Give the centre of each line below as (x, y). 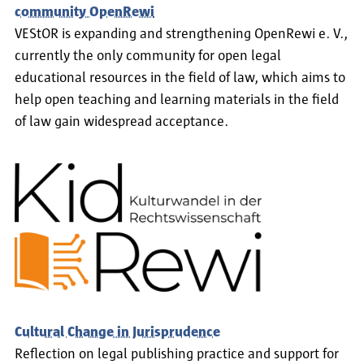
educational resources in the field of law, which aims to (180, 78)
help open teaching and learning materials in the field (177, 100)
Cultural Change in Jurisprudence (117, 332)
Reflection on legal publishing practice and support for (177, 354)
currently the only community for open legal (148, 56)
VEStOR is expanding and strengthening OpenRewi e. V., (181, 35)
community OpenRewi (84, 13)
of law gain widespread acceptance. (121, 122)
